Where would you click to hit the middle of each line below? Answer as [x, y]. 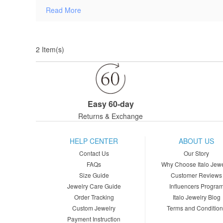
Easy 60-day [111, 104]
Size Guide [94, 175]
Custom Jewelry [94, 208]
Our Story [197, 153]
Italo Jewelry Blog [196, 197]
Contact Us [94, 153]
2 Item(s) [50, 49]
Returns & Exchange [111, 116]
